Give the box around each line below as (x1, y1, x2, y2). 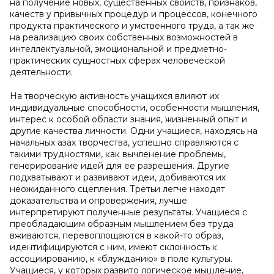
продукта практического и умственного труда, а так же (10, 20, 254, 31)
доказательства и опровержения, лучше (10, 195, 187, 206)
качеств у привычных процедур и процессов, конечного (10, 9, 257, 20)
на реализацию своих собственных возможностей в (10, 32, 238, 43)
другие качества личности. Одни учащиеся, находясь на (10, 125, 257, 136)
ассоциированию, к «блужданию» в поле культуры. (10, 253, 232, 264)
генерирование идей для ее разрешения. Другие (10, 160, 229, 171)
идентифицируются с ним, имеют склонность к (10, 242, 217, 253)
